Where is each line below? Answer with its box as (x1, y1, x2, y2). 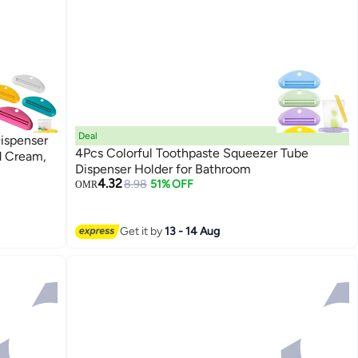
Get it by (120, 225, 165, 239)
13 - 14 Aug (165, 225, 221, 239)
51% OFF (149, 177, 194, 191)
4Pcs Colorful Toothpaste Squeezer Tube (75, 145, 309, 161)
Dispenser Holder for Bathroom (75, 161, 252, 177)
